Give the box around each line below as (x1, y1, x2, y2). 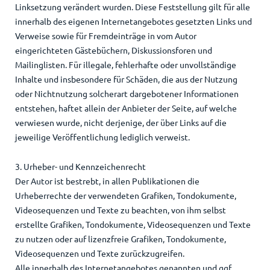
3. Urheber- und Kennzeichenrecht (14, 161, 146, 172)
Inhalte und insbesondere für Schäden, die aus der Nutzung (14, 74, 237, 85)
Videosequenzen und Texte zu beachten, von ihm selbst (14, 204, 226, 216)
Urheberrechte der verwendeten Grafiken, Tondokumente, (14, 190, 236, 201)
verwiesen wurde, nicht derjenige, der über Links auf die (14, 117, 227, 128)
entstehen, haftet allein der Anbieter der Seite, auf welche (14, 102, 237, 114)
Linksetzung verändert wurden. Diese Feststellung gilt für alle (14, 1, 250, 13)
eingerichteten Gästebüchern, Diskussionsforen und (14, 45, 212, 56)
